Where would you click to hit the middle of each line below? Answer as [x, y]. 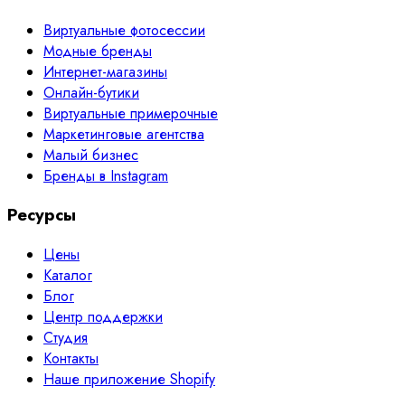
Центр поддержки [103, 317]
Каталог [68, 276]
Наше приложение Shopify [129, 380]
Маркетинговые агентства [124, 134]
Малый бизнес [91, 155]
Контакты [71, 359]
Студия [66, 338]
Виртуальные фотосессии [124, 30]
